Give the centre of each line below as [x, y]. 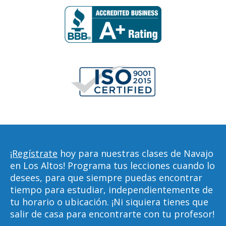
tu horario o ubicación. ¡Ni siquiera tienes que [109, 202]
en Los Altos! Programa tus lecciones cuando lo [112, 165]
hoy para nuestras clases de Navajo [135, 153]
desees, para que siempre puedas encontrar [106, 178]
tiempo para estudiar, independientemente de [111, 190]
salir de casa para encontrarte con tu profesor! [112, 214]
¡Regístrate [34, 153]
